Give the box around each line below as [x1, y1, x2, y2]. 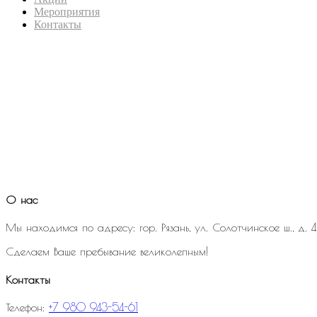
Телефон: [6, 300, 49, 313]
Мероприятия [34, 6, 100, 18]
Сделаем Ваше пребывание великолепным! [6, 245, 208, 258]
